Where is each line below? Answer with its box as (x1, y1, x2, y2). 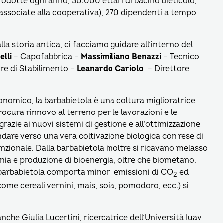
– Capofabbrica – (12, 52, 81, 62)
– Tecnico (161, 52, 199, 62)
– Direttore (144, 64, 189, 74)
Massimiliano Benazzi (81, 52, 161, 62)
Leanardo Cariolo (77, 64, 144, 74)
